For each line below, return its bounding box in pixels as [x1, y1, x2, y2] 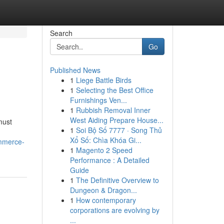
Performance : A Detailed [69, 155, 149, 165]
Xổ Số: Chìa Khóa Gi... [69, 135, 141, 145]
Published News [49, 65, 100, 75]
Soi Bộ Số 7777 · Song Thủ [75, 125, 162, 135]
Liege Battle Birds [75, 75, 131, 85]
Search [49, 28, 72, 38]
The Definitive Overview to [75, 175, 159, 185]
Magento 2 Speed [75, 145, 132, 155]
